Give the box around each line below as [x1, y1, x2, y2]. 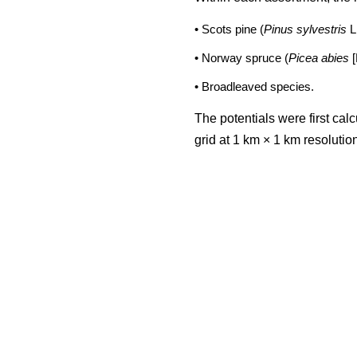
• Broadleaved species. [194, 79, 314, 93]
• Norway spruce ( [194, 50, 288, 65]
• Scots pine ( [194, 22, 264, 36]
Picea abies [288, 50, 349, 65]
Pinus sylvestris [264, 22, 350, 36]
